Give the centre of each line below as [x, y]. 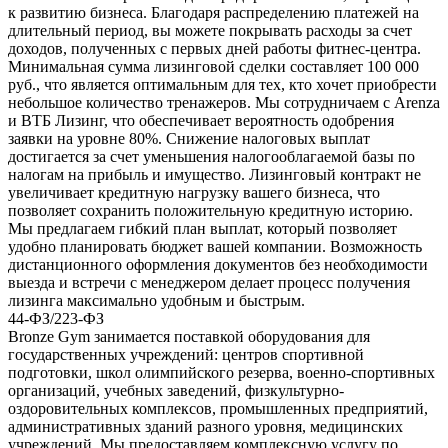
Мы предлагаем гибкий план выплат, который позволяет [202, 228]
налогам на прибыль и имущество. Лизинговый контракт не [214, 174]
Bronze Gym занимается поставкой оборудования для [189, 336]
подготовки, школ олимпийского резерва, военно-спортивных [221, 372]
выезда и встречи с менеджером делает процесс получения [209, 282]
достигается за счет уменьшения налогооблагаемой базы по [211, 156]
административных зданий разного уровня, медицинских [205, 426]
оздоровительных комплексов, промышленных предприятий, [218, 408]
